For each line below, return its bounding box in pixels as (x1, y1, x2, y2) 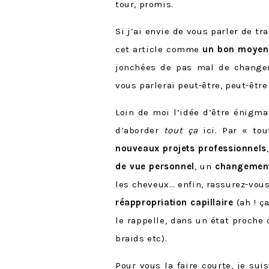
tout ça (163, 125, 204, 136)
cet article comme (115, 44, 203, 55)
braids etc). (115, 233, 168, 244)
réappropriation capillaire (115, 197, 234, 208)
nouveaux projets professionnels (115, 143, 267, 154)
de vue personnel (115, 161, 195, 172)
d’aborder (115, 125, 164, 136)
